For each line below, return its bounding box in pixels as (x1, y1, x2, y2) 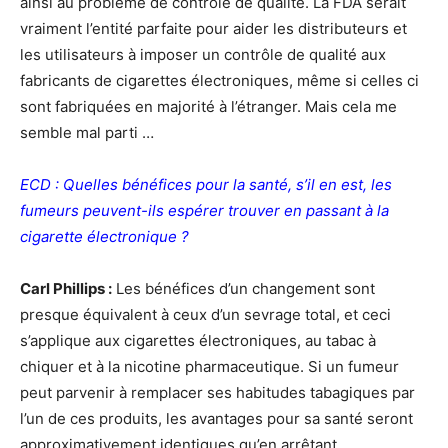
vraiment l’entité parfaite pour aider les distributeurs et (20, 19, 407, 38)
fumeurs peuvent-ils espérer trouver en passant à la (20, 201, 389, 220)
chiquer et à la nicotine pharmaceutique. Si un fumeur (20, 357, 399, 376)
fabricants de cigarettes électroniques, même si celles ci (20, 71, 419, 90)
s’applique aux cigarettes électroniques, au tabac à (20, 331, 376, 350)
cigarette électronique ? (20, 227, 189, 246)
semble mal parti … (20, 123, 154, 142)
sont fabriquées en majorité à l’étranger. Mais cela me (20, 97, 397, 116)
